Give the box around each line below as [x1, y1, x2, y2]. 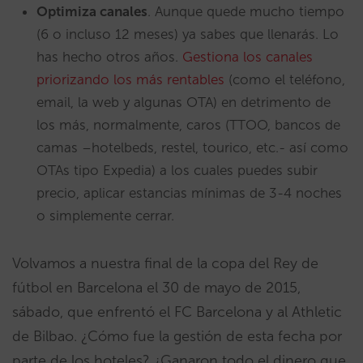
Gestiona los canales [182, 49, 313, 65]
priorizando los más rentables [36, 71, 224, 88]
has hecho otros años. [36, 49, 182, 65]
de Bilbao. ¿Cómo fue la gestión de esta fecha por [12, 327, 342, 345]
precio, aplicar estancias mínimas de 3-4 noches [36, 185, 342, 201]
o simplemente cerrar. [36, 207, 174, 224]
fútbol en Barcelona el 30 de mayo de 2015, [12, 279, 301, 297]
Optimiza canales [36, 3, 147, 19]
